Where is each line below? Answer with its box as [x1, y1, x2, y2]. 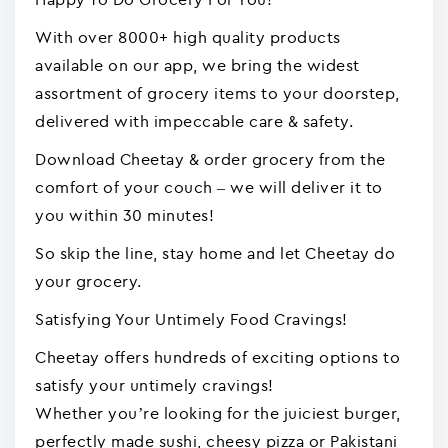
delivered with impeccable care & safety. [35, 111, 353, 131]
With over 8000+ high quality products [35, 27, 341, 47]
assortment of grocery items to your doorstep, [35, 83, 400, 103]
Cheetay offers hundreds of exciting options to [35, 347, 400, 367]
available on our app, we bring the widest [35, 55, 360, 75]
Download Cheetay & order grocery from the [35, 149, 386, 169]
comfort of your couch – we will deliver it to [35, 177, 383, 197]
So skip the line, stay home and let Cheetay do [35, 243, 395, 263]
